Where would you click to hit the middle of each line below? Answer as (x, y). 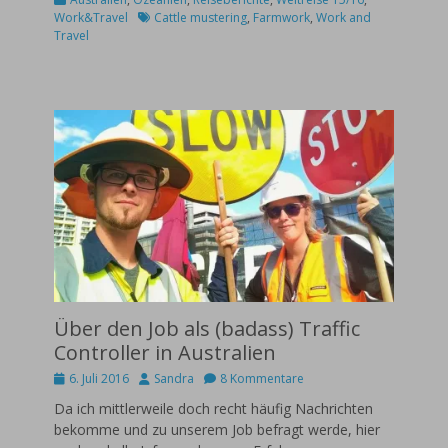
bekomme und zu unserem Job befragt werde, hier (217, 429)
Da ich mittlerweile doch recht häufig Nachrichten (213, 408)
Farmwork (281, 18)
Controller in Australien (165, 352)
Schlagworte (171, 17)
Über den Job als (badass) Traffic (207, 328)
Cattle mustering (200, 18)
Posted (73, 377)
